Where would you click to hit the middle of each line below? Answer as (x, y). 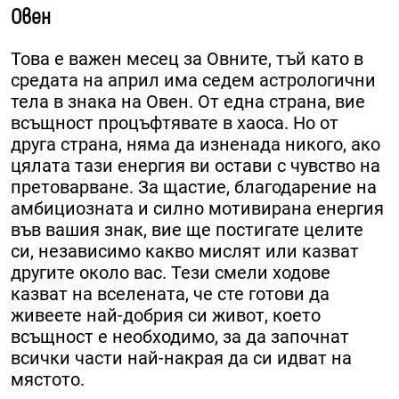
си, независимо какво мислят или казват (185, 252)
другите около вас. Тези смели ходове (171, 273)
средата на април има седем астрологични (193, 81)
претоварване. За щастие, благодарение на (194, 187)
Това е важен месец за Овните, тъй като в (187, 59)
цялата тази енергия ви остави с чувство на (195, 166)
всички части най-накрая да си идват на (181, 358)
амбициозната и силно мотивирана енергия (197, 209)
